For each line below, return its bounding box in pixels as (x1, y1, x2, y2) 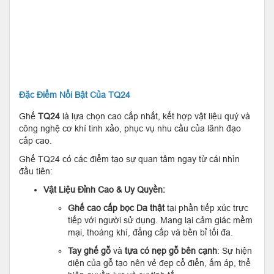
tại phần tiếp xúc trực (165, 202, 248, 213)
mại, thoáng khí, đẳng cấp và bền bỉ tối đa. (68, 227, 233, 237)
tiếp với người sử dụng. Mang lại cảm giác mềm (68, 215, 253, 225)
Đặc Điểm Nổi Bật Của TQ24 (19, 89, 130, 100)
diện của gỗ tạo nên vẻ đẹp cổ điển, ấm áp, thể (68, 257, 251, 268)
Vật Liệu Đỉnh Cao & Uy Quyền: (43, 184, 165, 194)
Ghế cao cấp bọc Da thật (68, 202, 165, 213)
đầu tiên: (19, 166, 53, 176)
